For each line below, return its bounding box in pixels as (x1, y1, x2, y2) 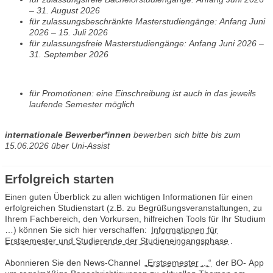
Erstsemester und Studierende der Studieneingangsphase (5, 236, 229, 246)
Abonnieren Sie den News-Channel (5, 258, 143, 268)
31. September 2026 (29, 49, 108, 59)
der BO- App (213, 258, 264, 268)
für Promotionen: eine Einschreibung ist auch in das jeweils (29, 88, 96, 98)
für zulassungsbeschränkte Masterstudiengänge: (42, 16, 219, 26)
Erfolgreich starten (5, 172, 114, 186)
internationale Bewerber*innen (5, 130, 131, 140)
